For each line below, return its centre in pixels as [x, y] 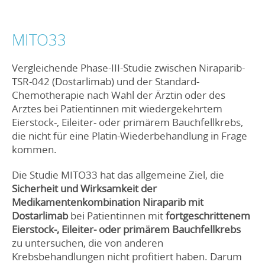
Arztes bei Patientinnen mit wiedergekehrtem [117, 108]
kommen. [34, 149]
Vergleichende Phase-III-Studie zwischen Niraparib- [128, 67]
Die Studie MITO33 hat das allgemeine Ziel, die [118, 174]
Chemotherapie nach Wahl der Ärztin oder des [119, 95]
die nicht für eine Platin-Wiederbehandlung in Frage [130, 135]
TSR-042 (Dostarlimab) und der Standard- [106, 81]
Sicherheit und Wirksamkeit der [84, 188]
